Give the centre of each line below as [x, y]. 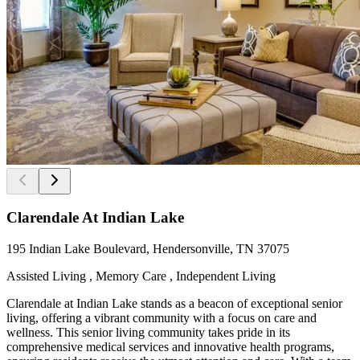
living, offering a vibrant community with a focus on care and [162, 318]
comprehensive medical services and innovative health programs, [170, 347]
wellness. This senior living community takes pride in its [148, 333]
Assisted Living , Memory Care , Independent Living [141, 276]
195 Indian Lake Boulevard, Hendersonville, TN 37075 [148, 249]
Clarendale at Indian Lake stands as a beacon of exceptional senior [174, 304]
